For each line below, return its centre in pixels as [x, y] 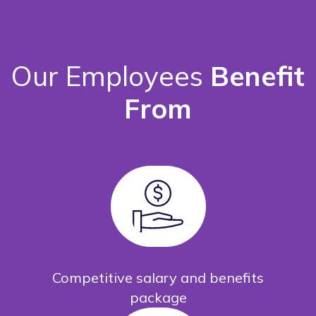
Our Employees [111, 76]
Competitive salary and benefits [158, 278]
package [158, 298]
